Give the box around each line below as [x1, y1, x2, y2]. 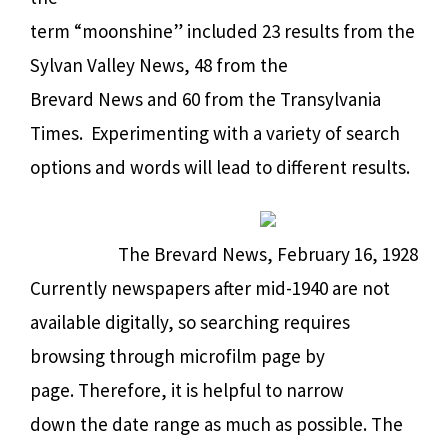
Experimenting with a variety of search [91, 120, 400, 145]
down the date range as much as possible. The [30, 411, 403, 436]
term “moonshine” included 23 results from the [30, 18, 415, 43]
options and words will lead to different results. [30, 154, 410, 179]
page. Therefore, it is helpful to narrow [30, 377, 344, 402]
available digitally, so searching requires [30, 309, 350, 334]
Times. [30, 120, 83, 145]
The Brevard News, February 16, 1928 [118, 241, 418, 266]
